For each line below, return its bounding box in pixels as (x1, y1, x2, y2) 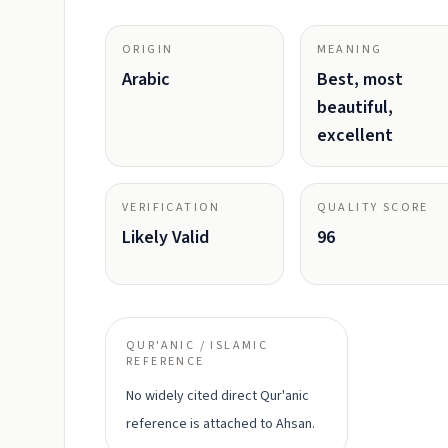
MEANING (316, 41, 383, 58)
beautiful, (316, 95, 393, 120)
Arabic (122, 67, 170, 92)
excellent (316, 123, 393, 148)
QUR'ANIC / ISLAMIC (126, 337, 269, 354)
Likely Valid (122, 225, 209, 250)
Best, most (316, 67, 403, 92)
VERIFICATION (122, 199, 221, 216)
